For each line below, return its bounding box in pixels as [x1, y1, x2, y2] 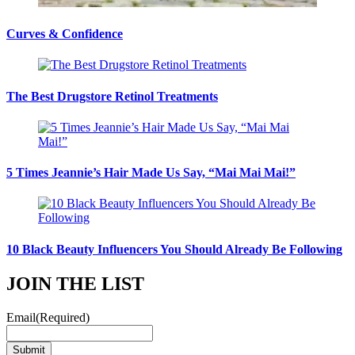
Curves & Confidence [6, 27, 123, 41]
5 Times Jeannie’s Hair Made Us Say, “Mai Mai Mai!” [6, 166, 296, 180]
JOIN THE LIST [6, 273, 144, 294]
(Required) [36, 310, 90, 324]
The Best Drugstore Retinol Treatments [6, 89, 218, 103]
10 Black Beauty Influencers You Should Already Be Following [6, 242, 342, 256]
